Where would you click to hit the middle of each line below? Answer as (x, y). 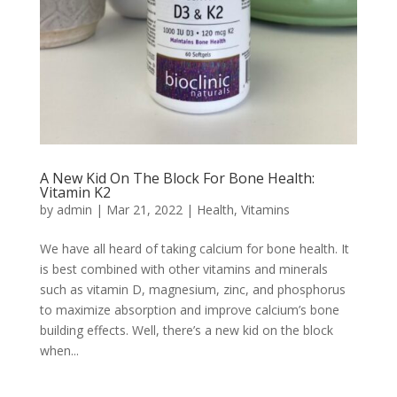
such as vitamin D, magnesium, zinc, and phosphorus (192, 289)
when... (59, 350)
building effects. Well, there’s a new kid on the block (186, 330)
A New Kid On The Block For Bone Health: (177, 178)
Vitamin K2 (75, 192)
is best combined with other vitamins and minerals (183, 269)
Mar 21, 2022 (144, 209)
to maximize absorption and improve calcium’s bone (189, 309)
